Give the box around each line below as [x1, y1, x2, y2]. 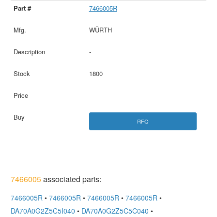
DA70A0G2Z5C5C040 [81, 206, 149, 216]
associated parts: [41, 173, 102, 185]
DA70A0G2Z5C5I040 [11, 206, 76, 216]
